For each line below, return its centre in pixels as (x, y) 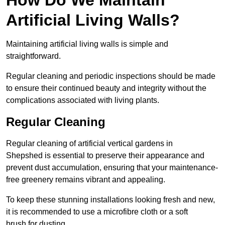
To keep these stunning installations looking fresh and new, (110, 199)
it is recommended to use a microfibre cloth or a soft (97, 211)
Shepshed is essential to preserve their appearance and (105, 155)
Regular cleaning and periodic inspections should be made (111, 76)
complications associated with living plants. (83, 100)
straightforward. (33, 56)
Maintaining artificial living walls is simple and (87, 44)
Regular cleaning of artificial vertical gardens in (89, 143)
